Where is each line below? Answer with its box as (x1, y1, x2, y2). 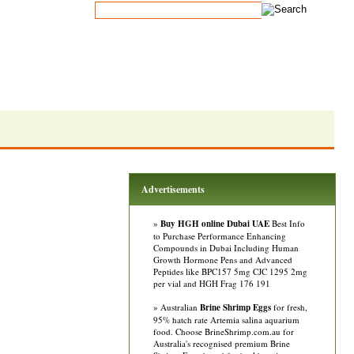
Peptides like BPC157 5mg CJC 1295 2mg (153, 265, 307, 277)
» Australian (153, 301, 200, 313)
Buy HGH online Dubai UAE (160, 217, 269, 230)
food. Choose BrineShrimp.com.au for (153, 326, 294, 337)
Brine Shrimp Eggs (200, 301, 271, 314)
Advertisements (141, 183, 205, 196)
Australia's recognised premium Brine (153, 337, 290, 349)
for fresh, (271, 301, 307, 313)
